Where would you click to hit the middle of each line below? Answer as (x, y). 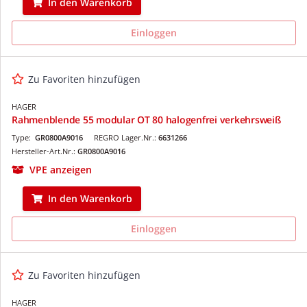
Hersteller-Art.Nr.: (45, 151)
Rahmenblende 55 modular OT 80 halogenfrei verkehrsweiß (146, 119)
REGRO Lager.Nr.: (126, 137)
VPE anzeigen (61, 169)
